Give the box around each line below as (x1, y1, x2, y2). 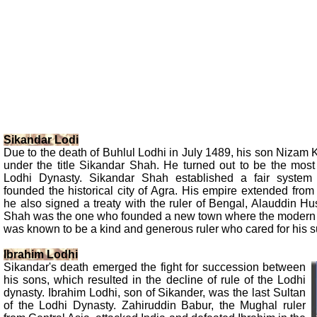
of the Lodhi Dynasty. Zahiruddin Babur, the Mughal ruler (4, 299, 306, 311)
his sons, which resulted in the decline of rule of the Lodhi (4, 273, 306, 286)
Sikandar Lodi (4, 133, 79, 146)
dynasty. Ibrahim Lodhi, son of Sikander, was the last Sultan (4, 286, 306, 299)
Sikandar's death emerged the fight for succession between (4, 260, 306, 273)
